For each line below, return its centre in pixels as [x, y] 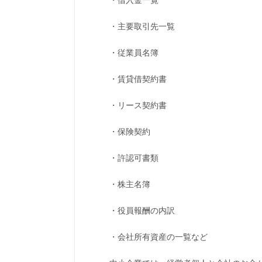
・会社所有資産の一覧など [158, 236]
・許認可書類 [134, 157]
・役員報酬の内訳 [142, 210]
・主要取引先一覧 [142, 26]
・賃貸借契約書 [138, 78]
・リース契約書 [138, 105]
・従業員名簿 [134, 52]
